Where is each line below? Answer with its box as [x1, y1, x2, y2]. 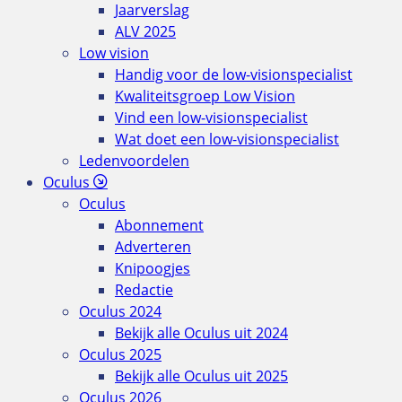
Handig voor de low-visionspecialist [115, 64, 353, 84]
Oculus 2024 [79, 301, 162, 321]
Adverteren [115, 236, 191, 257]
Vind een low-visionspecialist [115, 107, 308, 127]
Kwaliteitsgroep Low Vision [115, 85, 295, 106]
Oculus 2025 [79, 344, 162, 364]
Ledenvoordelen [79, 150, 189, 170]
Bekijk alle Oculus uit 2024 [115, 322, 288, 343]
